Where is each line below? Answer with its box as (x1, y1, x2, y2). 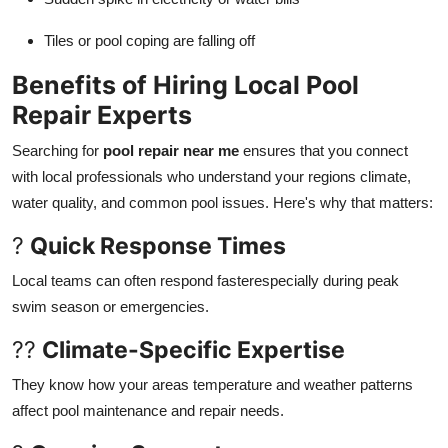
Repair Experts (12, 99, 192, 130)
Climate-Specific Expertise (42, 334, 345, 364)
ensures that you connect (239, 141, 408, 159)
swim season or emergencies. (12, 297, 209, 315)
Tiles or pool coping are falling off (44, 31, 255, 49)
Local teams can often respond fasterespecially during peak (12, 271, 399, 289)
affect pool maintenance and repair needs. (12, 401, 284, 419)
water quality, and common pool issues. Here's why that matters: (12, 193, 433, 211)
